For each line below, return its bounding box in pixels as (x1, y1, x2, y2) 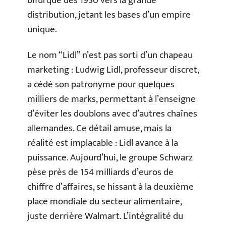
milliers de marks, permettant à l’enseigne (27, 91, 196, 107)
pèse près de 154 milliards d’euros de (27, 164, 174, 180)
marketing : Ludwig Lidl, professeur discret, (27, 62, 199, 78)
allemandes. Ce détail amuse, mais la (27, 121, 172, 136)
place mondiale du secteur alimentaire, (27, 194, 182, 209)
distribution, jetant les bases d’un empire (27, 7, 191, 23)
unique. (27, 21, 57, 37)
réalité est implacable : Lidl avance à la (27, 135, 178, 151)
